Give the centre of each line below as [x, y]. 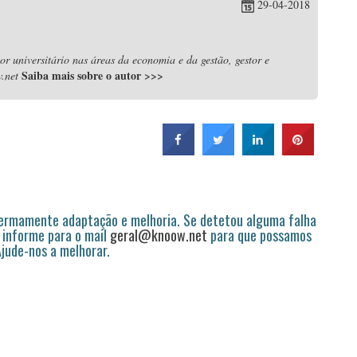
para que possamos [259, 235]
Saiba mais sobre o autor [83, 75]
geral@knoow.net [159, 235]
